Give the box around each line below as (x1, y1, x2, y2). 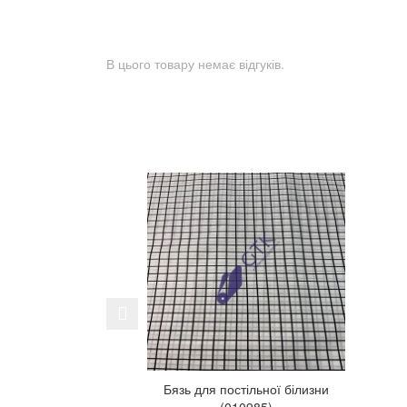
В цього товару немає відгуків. (106, 55, 284, 73)
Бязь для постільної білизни (163, 379, 329, 398)
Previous (126, 296, 197, 323)
